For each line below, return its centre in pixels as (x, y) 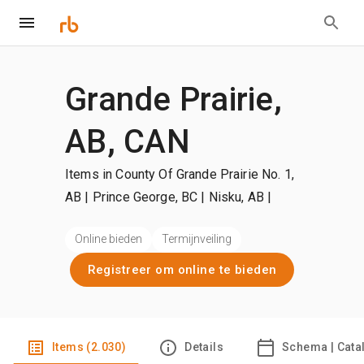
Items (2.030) (89, 347)
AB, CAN (128, 142)
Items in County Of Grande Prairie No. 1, (180, 174)
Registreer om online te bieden (182, 269)
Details (204, 347)
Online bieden (108, 239)
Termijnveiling (197, 239)
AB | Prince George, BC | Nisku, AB (167, 197)
